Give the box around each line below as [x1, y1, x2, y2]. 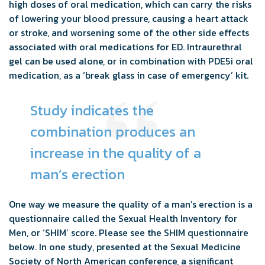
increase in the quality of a [30, 142, 201, 163]
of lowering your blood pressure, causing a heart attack [9, 11, 248, 25]
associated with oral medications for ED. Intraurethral [9, 39, 242, 54]
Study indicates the [30, 99, 154, 121]
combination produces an [30, 121, 195, 142]
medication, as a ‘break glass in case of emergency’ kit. [9, 67, 248, 82]
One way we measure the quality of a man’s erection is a [9, 196, 253, 211]
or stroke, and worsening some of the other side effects [9, 25, 249, 40]
